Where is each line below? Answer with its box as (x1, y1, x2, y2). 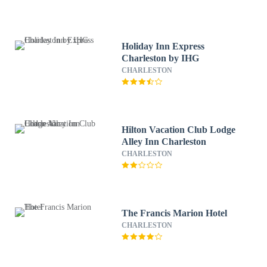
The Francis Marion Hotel (122, 208, 228, 218)
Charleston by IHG (122, 53, 200, 63)
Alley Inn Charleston (122, 136, 207, 147)
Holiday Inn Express (122, 41, 205, 51)
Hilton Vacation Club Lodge (122, 125, 236, 135)
